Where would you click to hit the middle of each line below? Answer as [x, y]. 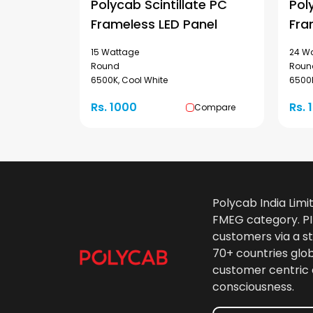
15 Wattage [115, 52]
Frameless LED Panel [154, 24]
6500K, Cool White [129, 80]
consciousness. [253, 287]
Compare [215, 107]
